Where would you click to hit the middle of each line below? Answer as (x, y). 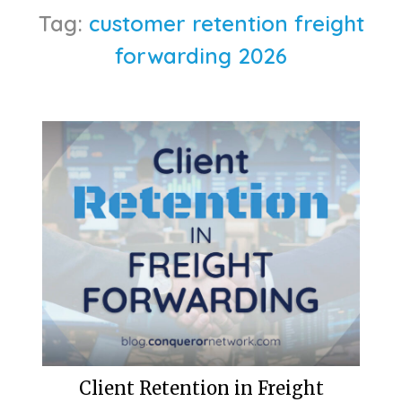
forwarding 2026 (201, 55)
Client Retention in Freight (201, 388)
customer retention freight (226, 23)
